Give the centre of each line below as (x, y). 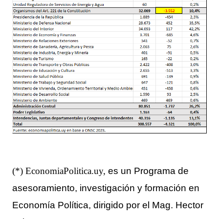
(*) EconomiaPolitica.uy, (60, 171)
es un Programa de (148, 170)
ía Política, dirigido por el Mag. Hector (125, 205)
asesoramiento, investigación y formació (97, 187)
